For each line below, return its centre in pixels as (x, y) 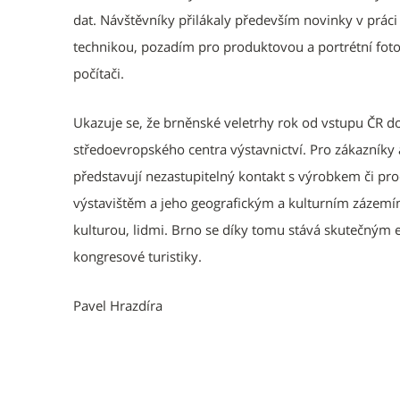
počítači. (99, 73)
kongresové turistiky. (137, 256)
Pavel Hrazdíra (118, 305)
